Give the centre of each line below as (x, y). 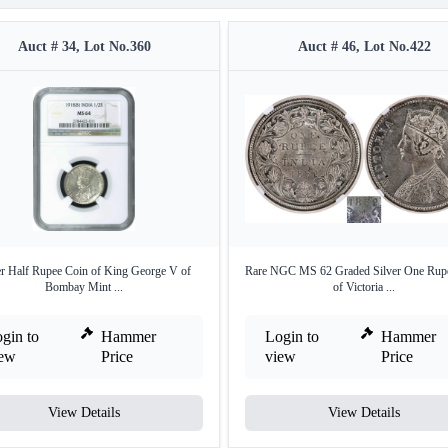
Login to (292, 336)
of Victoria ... (364, 287)
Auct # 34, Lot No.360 (84, 46)
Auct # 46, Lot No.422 (364, 46)
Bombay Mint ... (84, 287)
